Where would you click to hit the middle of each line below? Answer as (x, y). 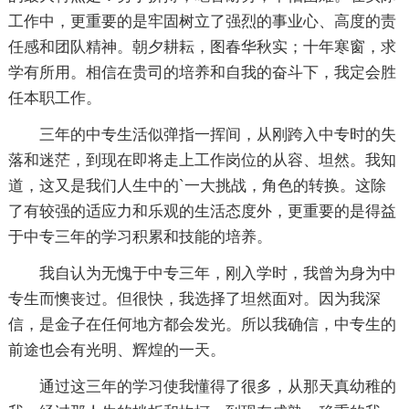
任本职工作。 (54, 98)
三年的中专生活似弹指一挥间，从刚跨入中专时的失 (217, 135)
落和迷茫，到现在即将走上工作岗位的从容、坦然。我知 (202, 160)
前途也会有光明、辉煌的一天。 (116, 350)
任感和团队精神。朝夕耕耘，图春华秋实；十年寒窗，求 (202, 47)
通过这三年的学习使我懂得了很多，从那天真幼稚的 (217, 387)
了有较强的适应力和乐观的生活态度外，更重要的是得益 (202, 211)
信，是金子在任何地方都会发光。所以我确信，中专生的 (202, 325)
